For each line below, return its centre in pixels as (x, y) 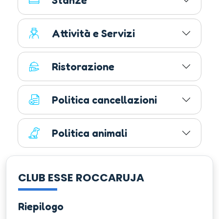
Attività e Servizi (93, 33)
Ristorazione (83, 67)
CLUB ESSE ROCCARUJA (81, 178)
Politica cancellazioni (104, 100)
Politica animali (89, 133)
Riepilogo (41, 207)
